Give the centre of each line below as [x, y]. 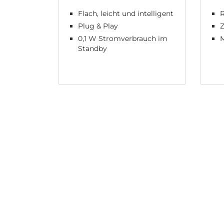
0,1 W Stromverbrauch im [123, 39]
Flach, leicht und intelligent [126, 14]
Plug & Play [98, 26]
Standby [92, 49]
